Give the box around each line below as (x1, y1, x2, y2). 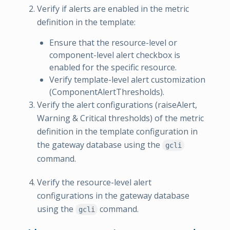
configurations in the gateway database (37, 189, 189, 201)
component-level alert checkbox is (49, 49, 180, 61)
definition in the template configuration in (37, 125, 198, 137)
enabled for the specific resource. (49, 61, 177, 73)
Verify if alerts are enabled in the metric (37, 3, 189, 15)
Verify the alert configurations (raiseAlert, (37, 99, 197, 110)
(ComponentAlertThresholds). (49, 86, 164, 98)
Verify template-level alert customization (49, 73, 205, 85)
